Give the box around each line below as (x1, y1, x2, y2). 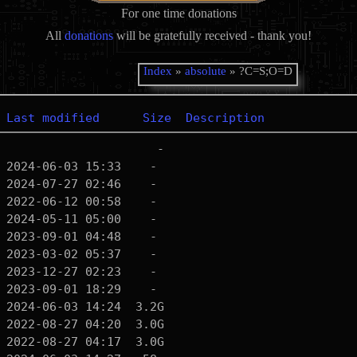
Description (185, 111, 265, 125)
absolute (184, 65, 226, 77)
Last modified (6, 111, 100, 125)
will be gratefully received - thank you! (113, 29, 312, 42)
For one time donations (120, 6, 237, 20)
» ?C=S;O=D (226, 65, 292, 77)
